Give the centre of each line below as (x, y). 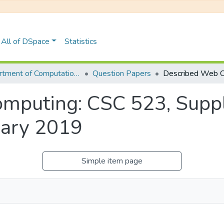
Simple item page (112, 161)
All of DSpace (25, 41)
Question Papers (122, 73)
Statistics (80, 41)
